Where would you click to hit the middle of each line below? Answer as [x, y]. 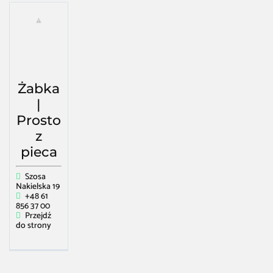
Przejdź [38, 216]
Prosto [39, 120]
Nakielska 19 [38, 186]
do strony [34, 225]
